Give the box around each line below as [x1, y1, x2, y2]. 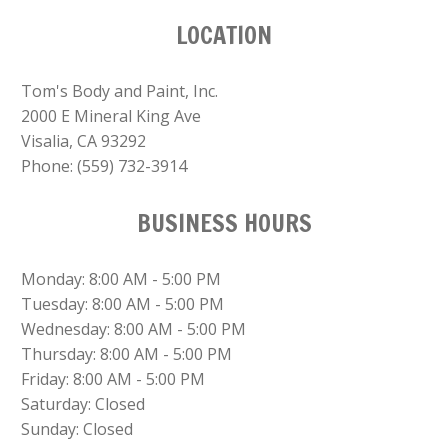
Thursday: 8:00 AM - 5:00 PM [21, 342, 233, 365]
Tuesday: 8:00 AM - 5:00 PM [21, 292, 225, 315]
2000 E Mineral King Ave [21, 104, 202, 127]
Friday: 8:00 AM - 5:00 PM [21, 367, 206, 390]
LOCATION [176, 17, 272, 52]
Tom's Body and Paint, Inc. [21, 79, 219, 102]
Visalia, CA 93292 [21, 129, 147, 152]
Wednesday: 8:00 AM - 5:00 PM [21, 317, 247, 340]
